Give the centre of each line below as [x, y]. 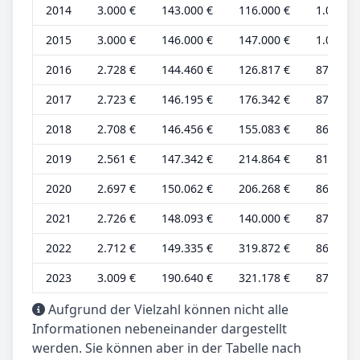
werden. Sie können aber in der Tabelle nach [167, 348]
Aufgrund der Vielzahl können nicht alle [167, 309]
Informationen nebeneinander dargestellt [160, 328]
